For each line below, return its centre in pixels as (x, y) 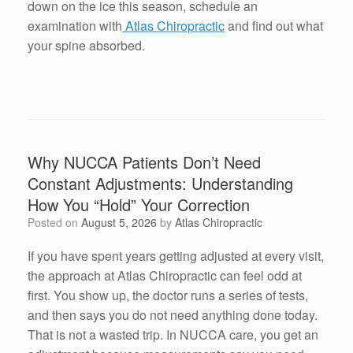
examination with (75, 25)
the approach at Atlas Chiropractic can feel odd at (165, 275)
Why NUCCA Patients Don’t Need (144, 162)
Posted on (58, 222)
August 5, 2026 (119, 222)
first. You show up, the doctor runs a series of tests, (168, 295)
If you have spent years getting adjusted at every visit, (176, 255)
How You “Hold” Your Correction (139, 204)
